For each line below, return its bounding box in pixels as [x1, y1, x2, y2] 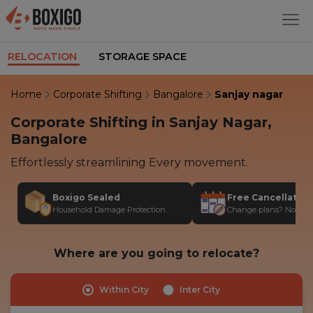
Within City [99, 284, 149, 295]
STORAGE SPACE [99, 50, 187, 63]
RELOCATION [8, 50, 80, 63]
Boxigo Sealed [52, 191, 120, 203]
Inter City [179, 284, 220, 295]
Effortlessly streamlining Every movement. [10, 155, 248, 169]
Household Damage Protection [52, 204, 166, 214]
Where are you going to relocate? [54, 246, 259, 260]
